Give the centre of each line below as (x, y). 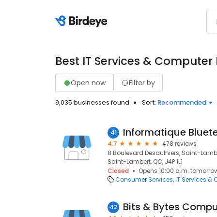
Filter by (142, 83)
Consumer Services (144, 179)
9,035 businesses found (92, 102)
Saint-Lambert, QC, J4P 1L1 (145, 162)
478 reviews (179, 144)
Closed (118, 171)
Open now (88, 83)
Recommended (182, 102)
